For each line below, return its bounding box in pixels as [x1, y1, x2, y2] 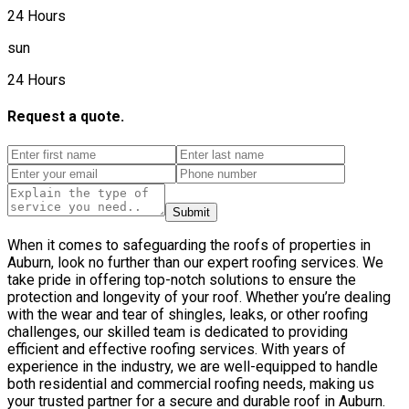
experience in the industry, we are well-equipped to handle [7, 357, 378, 375]
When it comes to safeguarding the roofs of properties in [7, 236, 371, 254]
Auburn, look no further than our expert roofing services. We [7, 253, 383, 271]
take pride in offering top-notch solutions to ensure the [7, 270, 356, 288]
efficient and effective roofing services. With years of [7, 340, 346, 358]
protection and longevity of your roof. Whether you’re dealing [7, 288, 391, 306]
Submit [173, 204, 210, 219]
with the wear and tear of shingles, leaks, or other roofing [7, 305, 368, 323]
